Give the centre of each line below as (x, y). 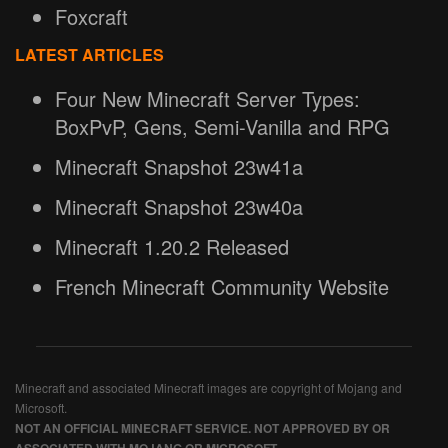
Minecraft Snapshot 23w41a (179, 166)
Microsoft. (41, 407)
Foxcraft (91, 16)
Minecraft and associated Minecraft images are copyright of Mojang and (208, 387)
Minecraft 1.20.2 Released (172, 246)
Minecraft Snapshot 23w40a (179, 206)
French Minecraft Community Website (222, 286)
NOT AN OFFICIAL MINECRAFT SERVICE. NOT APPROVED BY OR (202, 428)
